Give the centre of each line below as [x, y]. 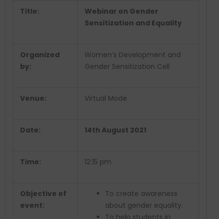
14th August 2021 [115, 130]
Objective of [43, 194]
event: [32, 206]
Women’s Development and [133, 55]
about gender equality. [145, 206]
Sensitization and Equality [133, 23]
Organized [40, 55]
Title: [30, 11]
